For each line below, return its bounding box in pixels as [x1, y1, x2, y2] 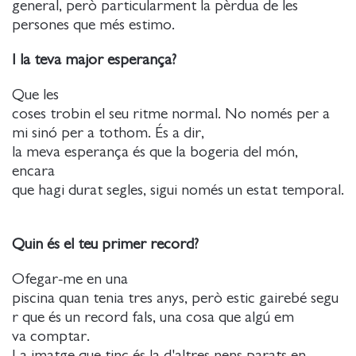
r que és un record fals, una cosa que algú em [12, 309, 294, 325]
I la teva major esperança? [12, 52, 176, 68]
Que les [12, 87, 59, 103]
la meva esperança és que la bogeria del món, [12, 144, 298, 160]
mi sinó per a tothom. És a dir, [12, 125, 204, 141]
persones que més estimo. [12, 17, 187, 33]
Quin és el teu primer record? [12, 236, 199, 252]
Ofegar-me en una [12, 271, 128, 287]
